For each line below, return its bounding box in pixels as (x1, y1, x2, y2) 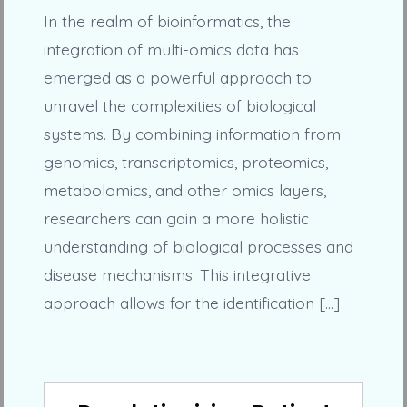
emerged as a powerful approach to (43, 66, 312, 87)
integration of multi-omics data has (43, 38, 299, 59)
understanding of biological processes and (43, 235, 353, 256)
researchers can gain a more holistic (43, 207, 309, 228)
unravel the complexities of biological (43, 94, 316, 115)
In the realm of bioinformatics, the (43, 10, 291, 31)
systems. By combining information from (43, 123, 341, 144)
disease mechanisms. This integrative (43, 263, 311, 284)
